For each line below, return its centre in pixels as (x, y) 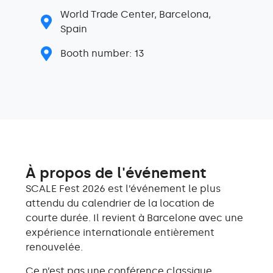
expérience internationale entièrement (120, 233)
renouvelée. (54, 247)
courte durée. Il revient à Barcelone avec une (134, 218)
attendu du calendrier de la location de (120, 204)
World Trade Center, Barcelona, (136, 15)
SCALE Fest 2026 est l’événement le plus (123, 189)
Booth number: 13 (102, 54)
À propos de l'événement (116, 173)
